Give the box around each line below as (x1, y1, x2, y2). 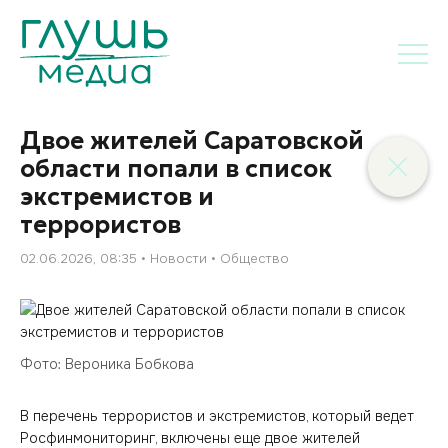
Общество (220, 250, 289, 267)
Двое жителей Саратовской (20, 126, 364, 156)
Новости (150, 250, 207, 267)
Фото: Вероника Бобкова (20, 355, 194, 373)
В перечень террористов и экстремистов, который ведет (20, 407, 414, 425)
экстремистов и (20, 182, 214, 212)
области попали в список (20, 154, 332, 184)
